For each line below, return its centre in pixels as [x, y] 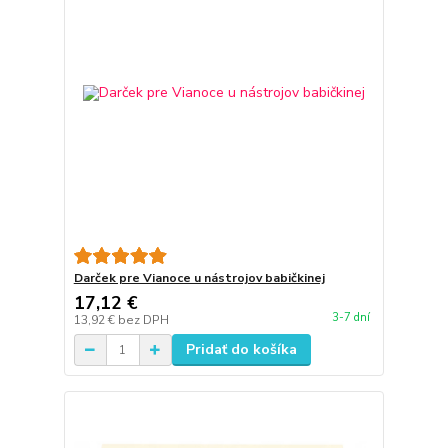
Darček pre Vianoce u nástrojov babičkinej [199, 278]
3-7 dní [350, 318]
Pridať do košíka [241, 350]
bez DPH [143, 320]
